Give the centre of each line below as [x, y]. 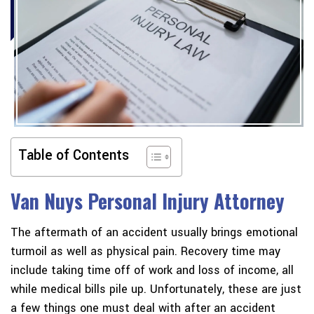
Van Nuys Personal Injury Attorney [148, 201]
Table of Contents [74, 156]
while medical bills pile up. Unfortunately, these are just [156, 289]
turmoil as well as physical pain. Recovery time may [145, 252]
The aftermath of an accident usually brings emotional [154, 233]
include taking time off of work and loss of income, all [152, 271]
